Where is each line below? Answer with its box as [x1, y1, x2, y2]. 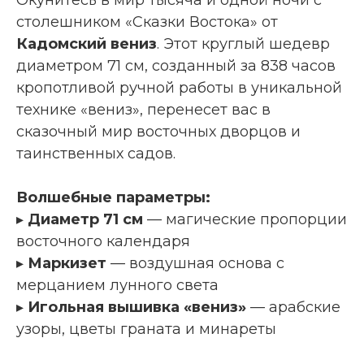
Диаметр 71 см [28, 210, 143, 228]
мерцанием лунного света [16, 275, 219, 294]
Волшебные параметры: [16, 188, 210, 206]
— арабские [246, 297, 340, 316]
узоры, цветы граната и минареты [16, 319, 276, 338]
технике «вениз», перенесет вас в [16, 100, 271, 119]
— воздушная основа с [106, 253, 284, 272]
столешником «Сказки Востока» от [16, 12, 278, 31]
